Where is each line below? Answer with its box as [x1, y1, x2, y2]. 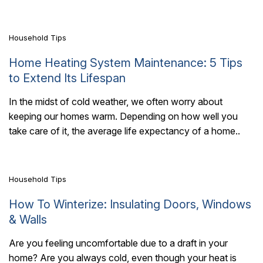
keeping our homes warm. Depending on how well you [9, 110, 238, 123]
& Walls [9, 213, 47, 227]
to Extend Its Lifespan [9, 71, 126, 86]
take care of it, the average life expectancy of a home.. [9, 125, 240, 137]
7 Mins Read [32, 124, 77, 134]
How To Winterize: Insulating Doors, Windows [9, 197, 251, 212]
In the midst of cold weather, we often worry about [9, 96, 222, 108]
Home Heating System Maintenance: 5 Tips [9, 56, 210, 70]
